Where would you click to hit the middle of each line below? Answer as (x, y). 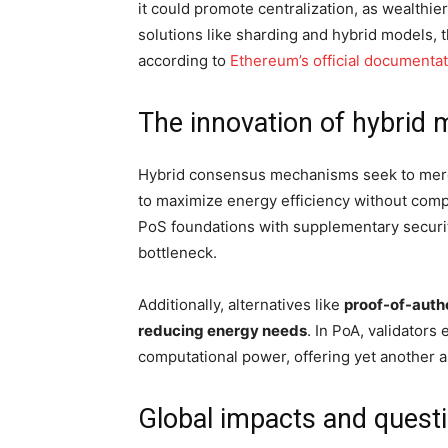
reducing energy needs (222, 331)
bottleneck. (177, 253)
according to (184, 61)
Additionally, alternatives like (241, 305)
